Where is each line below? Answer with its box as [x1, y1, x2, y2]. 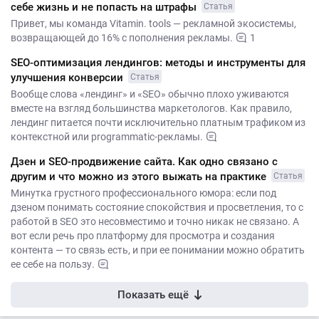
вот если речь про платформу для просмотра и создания [11, 230, 275, 241]
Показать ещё [117, 288, 189, 301]
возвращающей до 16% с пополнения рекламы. [11, 32, 233, 43]
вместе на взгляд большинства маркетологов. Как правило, [11, 103, 292, 114]
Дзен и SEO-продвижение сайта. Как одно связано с [11, 155, 278, 168]
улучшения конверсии [11, 71, 126, 84]
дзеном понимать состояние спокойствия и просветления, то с [11, 202, 303, 213]
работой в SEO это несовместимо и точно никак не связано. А [11, 216, 299, 227]
